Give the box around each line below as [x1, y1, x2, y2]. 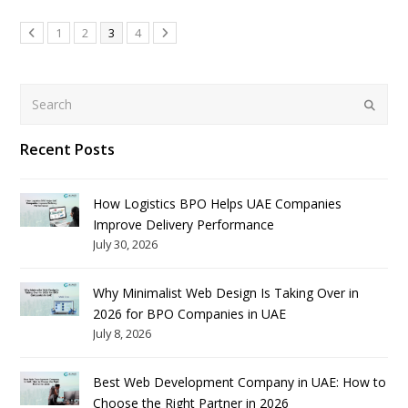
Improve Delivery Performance [93, 216, 275, 234]
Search [19, 85, 60, 103]
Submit [362, 96, 400, 111]
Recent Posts [20, 139, 116, 160]
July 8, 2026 [93, 325, 152, 342]
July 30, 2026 [93, 236, 158, 253]
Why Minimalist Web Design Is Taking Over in [93, 284, 360, 302]
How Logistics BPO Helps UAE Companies [93, 195, 342, 213]
